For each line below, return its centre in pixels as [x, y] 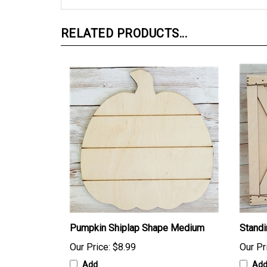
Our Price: [90, 249]
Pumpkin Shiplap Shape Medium [137, 230]
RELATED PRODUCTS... [124, 35]
